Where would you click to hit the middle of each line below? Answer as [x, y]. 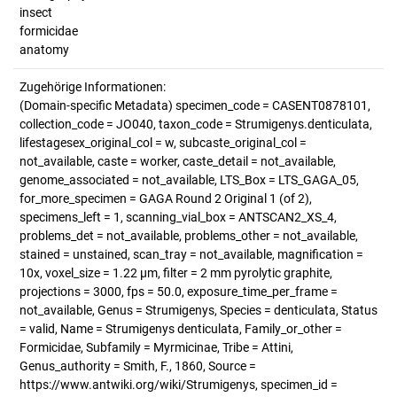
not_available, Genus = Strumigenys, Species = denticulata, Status [198, 310]
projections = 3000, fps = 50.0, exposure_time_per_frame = [179, 292]
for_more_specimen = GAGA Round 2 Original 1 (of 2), [166, 198]
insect [36, 12]
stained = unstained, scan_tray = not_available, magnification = [191, 254]
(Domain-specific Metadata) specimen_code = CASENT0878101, [195, 105]
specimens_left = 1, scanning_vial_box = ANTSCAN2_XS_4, [178, 217]
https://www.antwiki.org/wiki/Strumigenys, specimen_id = [179, 385]
